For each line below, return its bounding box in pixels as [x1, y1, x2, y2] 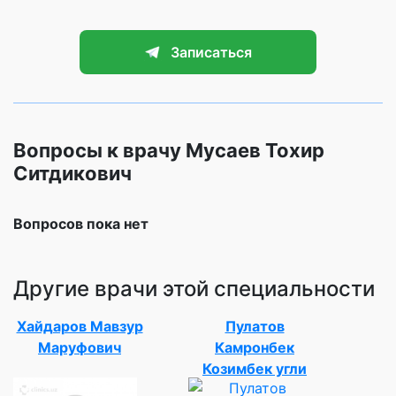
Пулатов [225, 316, 285, 335]
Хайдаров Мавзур [16, 316, 143, 335]
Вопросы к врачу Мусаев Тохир [13, 138, 324, 162]
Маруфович [38, 338, 121, 356]
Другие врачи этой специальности [13, 275, 375, 301]
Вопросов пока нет [13, 214, 148, 232]
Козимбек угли [202, 359, 307, 377]
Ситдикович [13, 161, 132, 185]
